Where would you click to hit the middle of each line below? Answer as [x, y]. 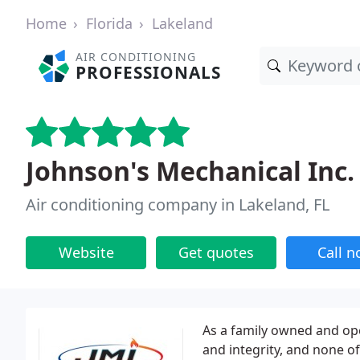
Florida [109, 23]
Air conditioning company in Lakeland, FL [178, 205]
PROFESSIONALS [149, 72]
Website [86, 252]
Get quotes [216, 252]
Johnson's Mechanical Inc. [190, 171]
